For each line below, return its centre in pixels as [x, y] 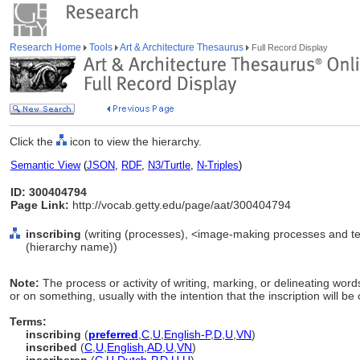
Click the [33, 141]
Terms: [28, 321]
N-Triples [218, 165]
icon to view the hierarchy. [134, 141]
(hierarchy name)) [72, 247]
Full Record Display [288, 47]
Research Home [47, 47]
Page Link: [40, 205]
